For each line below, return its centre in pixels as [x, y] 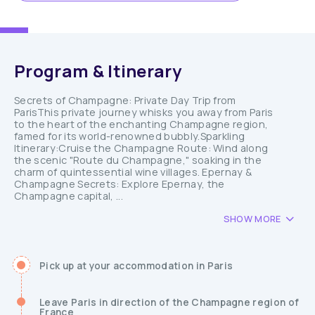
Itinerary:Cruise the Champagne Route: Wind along [141, 148]
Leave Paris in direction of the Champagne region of [169, 302]
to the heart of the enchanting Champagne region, [141, 124]
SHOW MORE [252, 219]
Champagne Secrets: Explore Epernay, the [120, 184]
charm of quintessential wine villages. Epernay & [133, 172]
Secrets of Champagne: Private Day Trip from [125, 100]
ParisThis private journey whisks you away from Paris [144, 112]
